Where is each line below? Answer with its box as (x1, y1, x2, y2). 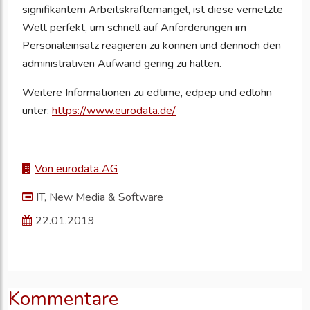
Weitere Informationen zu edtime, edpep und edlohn (22, 85, 272, 101)
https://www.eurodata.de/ (52, 103, 176, 119)
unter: (22, 103, 52, 119)
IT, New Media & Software (36, 190, 163, 206)
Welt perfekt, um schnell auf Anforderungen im (22, 20, 246, 36)
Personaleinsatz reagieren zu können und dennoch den (22, 38, 281, 54)
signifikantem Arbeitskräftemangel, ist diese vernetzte (22, 2, 283, 18)
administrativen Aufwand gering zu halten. (22, 56, 221, 72)
